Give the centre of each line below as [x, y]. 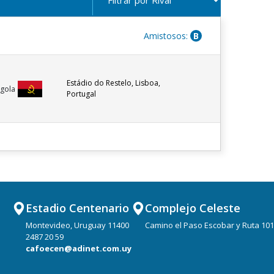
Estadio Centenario [77, 208]
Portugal [82, 94]
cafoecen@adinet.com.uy [79, 249]
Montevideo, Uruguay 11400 [77, 225]
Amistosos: [167, 36]
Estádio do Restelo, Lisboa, [114, 83]
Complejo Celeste [193, 208]
